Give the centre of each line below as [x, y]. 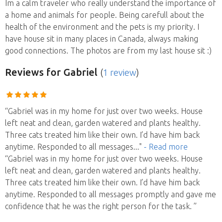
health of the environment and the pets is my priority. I [102, 27]
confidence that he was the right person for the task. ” [101, 206]
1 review [120, 72]
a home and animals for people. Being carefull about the [105, 15]
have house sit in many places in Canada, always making [102, 38]
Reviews [24, 72]
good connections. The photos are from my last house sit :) [108, 50]
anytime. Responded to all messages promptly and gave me [111, 194]
